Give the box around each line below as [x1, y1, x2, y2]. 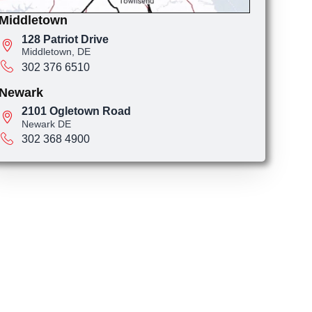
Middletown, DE [21, 46, 91, 58]
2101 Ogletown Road [21, 104, 131, 117]
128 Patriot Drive [21, 33, 109, 45]
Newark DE [21, 118, 71, 130]
